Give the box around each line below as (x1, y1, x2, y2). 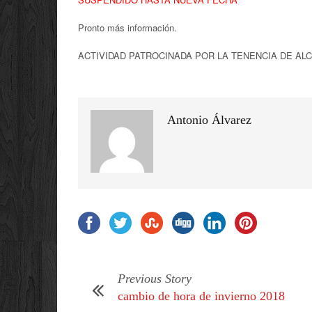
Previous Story (118, 272, 192, 286)
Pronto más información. (78, 21, 177, 34)
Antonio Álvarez (167, 113, 251, 127)
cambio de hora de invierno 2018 (118, 289, 285, 303)
